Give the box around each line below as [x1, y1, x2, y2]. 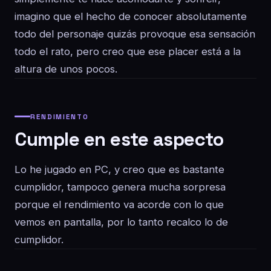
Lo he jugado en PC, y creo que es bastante [15, 163, 224, 175]
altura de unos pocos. [15, 63, 117, 75]
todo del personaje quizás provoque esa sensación [15, 28, 255, 40]
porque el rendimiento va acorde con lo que [15, 198, 224, 211]
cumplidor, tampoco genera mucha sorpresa [15, 181, 226, 193]
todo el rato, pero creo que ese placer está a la [15, 45, 241, 57]
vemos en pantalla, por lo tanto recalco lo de [15, 216, 228, 228]
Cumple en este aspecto [15, 127, 223, 151]
